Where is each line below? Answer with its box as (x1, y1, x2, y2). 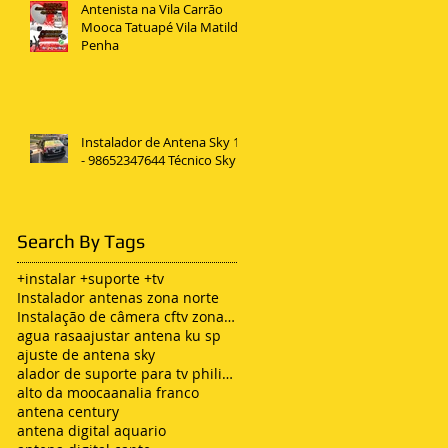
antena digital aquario (17, 420, 166, 440)
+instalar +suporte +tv (17, 268, 164, 288)
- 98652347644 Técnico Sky (81, 150, 236, 169)
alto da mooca (17, 382, 111, 402)
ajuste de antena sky (17, 344, 155, 364)
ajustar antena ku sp (83, 325, 221, 345)
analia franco (111, 382, 199, 402)
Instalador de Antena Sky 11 (81, 132, 247, 151)
